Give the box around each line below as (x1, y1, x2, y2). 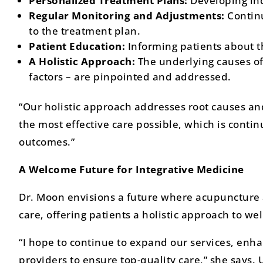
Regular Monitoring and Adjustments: (29, 8, 227, 22)
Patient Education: (29, 39, 128, 53)
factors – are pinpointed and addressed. (29, 69, 231, 83)
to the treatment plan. (29, 23, 140, 38)
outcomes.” (19, 134, 75, 149)
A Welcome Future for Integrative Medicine (19, 162, 244, 176)
